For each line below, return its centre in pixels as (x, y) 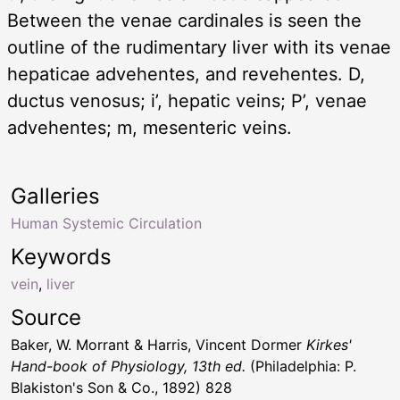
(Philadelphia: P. (301, 367)
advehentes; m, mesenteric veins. (150, 128)
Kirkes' (329, 345)
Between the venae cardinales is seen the (184, 21)
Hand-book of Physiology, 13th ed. (128, 367)
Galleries (55, 196)
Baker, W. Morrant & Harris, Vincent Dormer (158, 345)
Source (46, 318)
